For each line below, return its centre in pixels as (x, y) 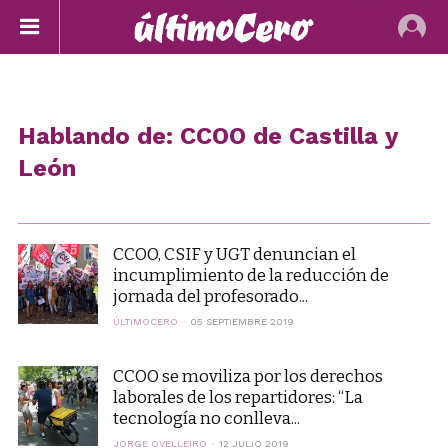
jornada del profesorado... (210, 296)
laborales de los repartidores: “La (237, 397)
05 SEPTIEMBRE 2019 (241, 321)
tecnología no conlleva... (206, 418)
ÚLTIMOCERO (145, 321)
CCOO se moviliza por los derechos (247, 376)
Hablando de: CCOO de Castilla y (207, 136)
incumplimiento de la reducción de (250, 275)
